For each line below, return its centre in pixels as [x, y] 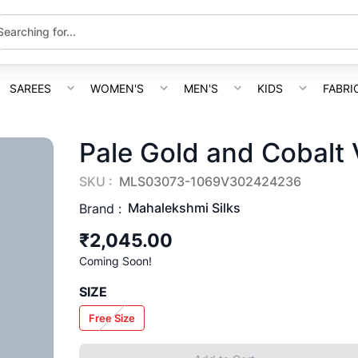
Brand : [100, 208]
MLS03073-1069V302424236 [210, 181]
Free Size [111, 318]
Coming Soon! [115, 261]
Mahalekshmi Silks [184, 208]
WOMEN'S [117, 88]
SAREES [30, 88]
